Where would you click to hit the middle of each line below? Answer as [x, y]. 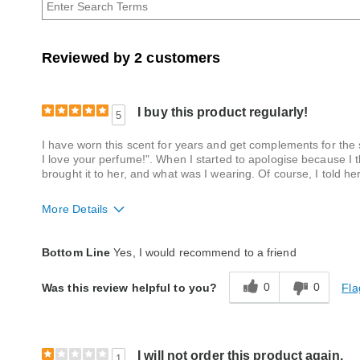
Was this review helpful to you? [130, 288]
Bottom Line [76, 252]
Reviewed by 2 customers [131, 58]
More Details [75, 209]
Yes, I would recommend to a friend [203, 252]
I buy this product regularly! [223, 112]
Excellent [166, 245]
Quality [62, 245]
